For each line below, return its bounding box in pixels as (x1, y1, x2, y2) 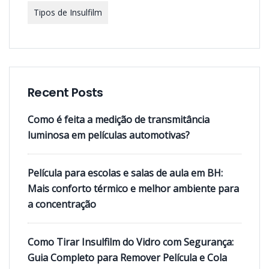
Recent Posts (28, 84, 103, 101)
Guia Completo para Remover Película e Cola (28, 251, 227, 264)
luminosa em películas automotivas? (28, 128, 190, 142)
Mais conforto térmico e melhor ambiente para (28, 182, 239, 195)
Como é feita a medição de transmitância (28, 113, 210, 126)
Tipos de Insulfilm (34, 7, 102, 18)
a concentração (28, 198, 96, 211)
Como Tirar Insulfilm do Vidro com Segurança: (28, 235, 234, 249)
